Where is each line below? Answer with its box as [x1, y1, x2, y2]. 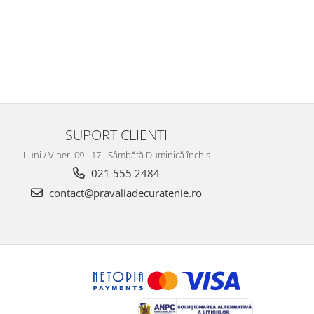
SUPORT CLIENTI [65, 124, 168, 144]
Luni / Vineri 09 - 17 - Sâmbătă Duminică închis [22, 148, 210, 161]
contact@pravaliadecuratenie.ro [46, 185, 202, 200]
